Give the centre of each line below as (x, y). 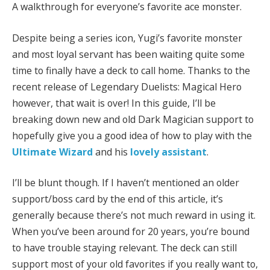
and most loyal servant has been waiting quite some (128, 54)
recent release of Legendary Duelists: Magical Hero (127, 86)
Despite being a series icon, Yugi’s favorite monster (127, 38)
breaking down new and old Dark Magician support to (133, 119)
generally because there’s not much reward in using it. (134, 215)
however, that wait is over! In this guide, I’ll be (114, 103)
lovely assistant (168, 152)
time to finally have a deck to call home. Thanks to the (131, 70)
